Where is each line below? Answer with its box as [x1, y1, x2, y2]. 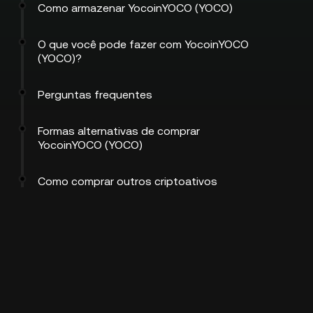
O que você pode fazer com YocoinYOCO [38, 38, 249, 51]
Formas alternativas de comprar [38, 124, 200, 138]
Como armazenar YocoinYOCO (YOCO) [38, 1, 233, 15]
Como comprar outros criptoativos [38, 175, 217, 188]
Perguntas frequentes [38, 88, 152, 101]
